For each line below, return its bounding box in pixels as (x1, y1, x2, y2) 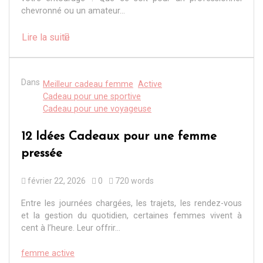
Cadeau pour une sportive (43, 91, 141, 102)
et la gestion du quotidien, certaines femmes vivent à (21, 210, 242, 221)
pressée (21, 147, 62, 160)
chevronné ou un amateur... (21, 6, 125, 16)
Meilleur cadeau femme (43, 79, 133, 89)
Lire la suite (22, 31, 70, 43)
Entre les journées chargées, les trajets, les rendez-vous (21, 198, 242, 208)
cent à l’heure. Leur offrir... (21, 222, 120, 233)
